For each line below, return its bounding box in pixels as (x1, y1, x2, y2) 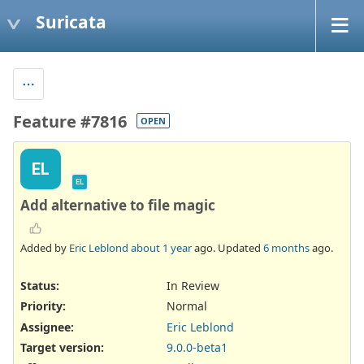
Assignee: (20, 318, 74, 335)
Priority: (20, 298, 66, 314)
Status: (20, 278, 59, 294)
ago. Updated (192, 240, 263, 256)
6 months (263, 240, 310, 256)
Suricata (36, 10, 106, 33)
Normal (167, 298, 207, 314)
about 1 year (131, 240, 192, 256)
